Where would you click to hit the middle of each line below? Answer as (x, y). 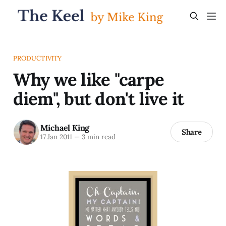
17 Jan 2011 (56, 137)
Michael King (65, 128)
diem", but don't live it (98, 98)
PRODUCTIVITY (37, 58)
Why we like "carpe (89, 79)
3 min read (97, 137)
